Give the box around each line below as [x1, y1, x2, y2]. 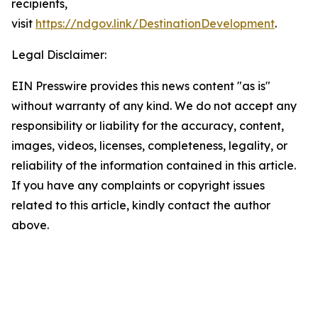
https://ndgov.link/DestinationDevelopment [35, 16, 275, 31]
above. [11, 218, 49, 232]
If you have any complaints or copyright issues [11, 178, 265, 192]
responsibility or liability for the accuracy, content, [11, 119, 284, 133]
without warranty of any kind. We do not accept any [11, 99, 297, 113]
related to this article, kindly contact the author [11, 198, 270, 212]
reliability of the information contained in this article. [11, 158, 296, 172]
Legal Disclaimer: [11, 48, 106, 62]
